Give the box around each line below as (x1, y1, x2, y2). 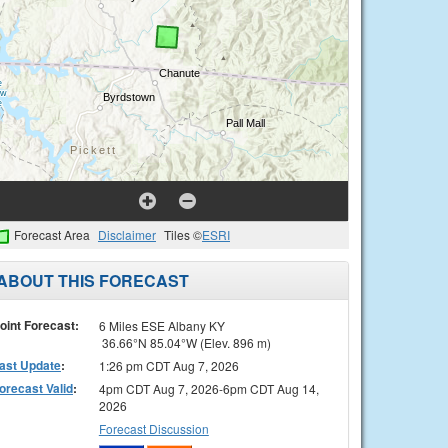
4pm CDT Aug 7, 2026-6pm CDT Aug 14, (98, 379, 319, 397)
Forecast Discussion (98, 419, 209, 437)
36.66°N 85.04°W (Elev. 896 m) (98, 333, 271, 351)
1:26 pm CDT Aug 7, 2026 (98, 356, 239, 374)
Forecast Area (14, 226, 90, 243)
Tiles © (164, 226, 202, 243)
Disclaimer (98, 226, 156, 243)
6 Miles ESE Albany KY (98, 316, 225, 334)
